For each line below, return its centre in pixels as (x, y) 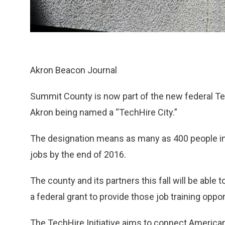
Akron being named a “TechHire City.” (104, 113)
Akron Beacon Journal (74, 70)
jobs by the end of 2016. (78, 155)
